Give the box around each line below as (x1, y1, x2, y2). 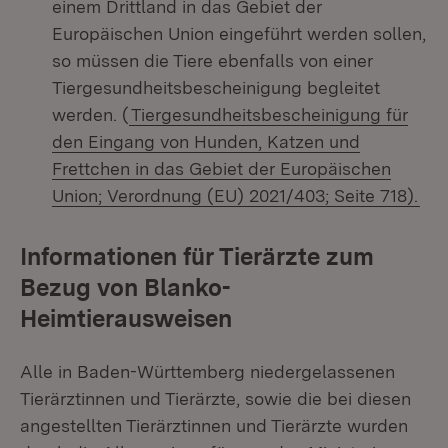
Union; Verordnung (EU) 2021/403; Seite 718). (52, 185, 418, 206)
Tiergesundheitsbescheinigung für (131, 104, 408, 125)
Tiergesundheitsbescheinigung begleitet (52, 77, 380, 98)
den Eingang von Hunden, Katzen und (52, 131, 360, 152)
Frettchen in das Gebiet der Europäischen (52, 158, 391, 179)
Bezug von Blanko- (20, 273, 230, 302)
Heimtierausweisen (20, 304, 232, 333)
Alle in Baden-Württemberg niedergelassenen (20, 361, 395, 382)
